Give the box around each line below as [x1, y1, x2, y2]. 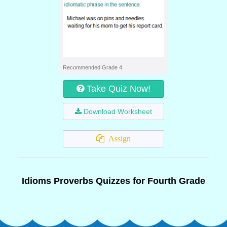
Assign [104, 134, 131, 143]
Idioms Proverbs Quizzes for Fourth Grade [22, 176, 205, 186]
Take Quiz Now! [87, 84, 150, 94]
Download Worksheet [84, 107, 152, 116]
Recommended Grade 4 [63, 64, 122, 70]
